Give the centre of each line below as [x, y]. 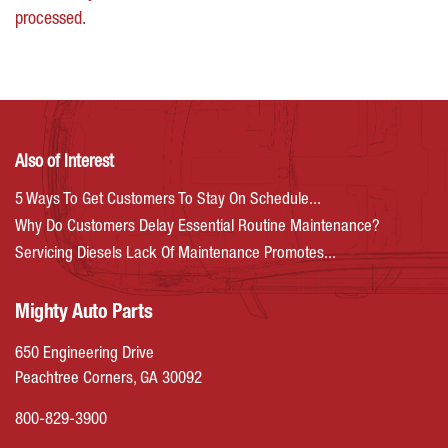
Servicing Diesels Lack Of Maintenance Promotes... [175, 254]
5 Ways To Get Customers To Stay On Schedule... [168, 200]
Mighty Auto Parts [84, 314]
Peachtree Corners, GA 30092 [108, 379]
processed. [50, 20]
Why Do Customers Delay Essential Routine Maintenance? [197, 227]
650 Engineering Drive [84, 354]
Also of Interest [64, 163]
